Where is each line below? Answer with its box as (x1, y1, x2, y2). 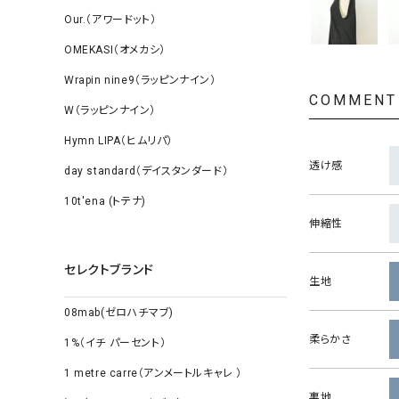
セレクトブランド (64, 263, 154, 277)
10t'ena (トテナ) (64, 195, 146, 208)
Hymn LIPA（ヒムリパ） (64, 134, 173, 147)
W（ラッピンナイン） (64, 104, 156, 117)
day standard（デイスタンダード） (64, 165, 229, 177)
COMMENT (309, 91, 397, 109)
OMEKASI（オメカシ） (64, 44, 166, 56)
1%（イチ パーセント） (64, 337, 167, 349)
